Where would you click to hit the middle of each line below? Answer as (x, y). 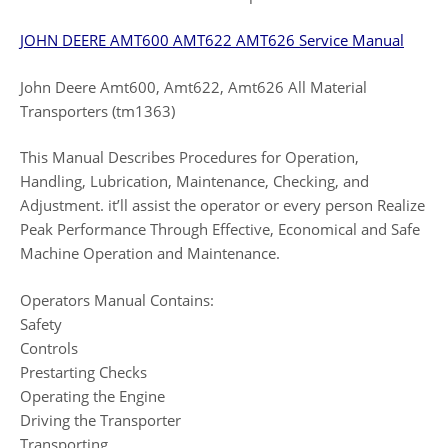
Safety (41, 323)
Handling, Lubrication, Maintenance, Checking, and (194, 181)
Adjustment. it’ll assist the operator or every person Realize (222, 205)
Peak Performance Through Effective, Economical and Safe (220, 229)
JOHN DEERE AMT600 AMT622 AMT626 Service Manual (212, 40)
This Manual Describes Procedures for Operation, (189, 157)
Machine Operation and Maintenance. (150, 253)
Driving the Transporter (100, 419)
